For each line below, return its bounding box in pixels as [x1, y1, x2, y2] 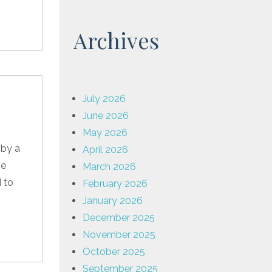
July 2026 [83, 92, 126, 104]
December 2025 [83, 211, 155, 223]
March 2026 [83, 160, 136, 172]
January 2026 [83, 194, 143, 206]
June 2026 [83, 109, 129, 121]
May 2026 [83, 126, 127, 138]
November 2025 [83, 228, 155, 240]
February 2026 [83, 177, 148, 189]
